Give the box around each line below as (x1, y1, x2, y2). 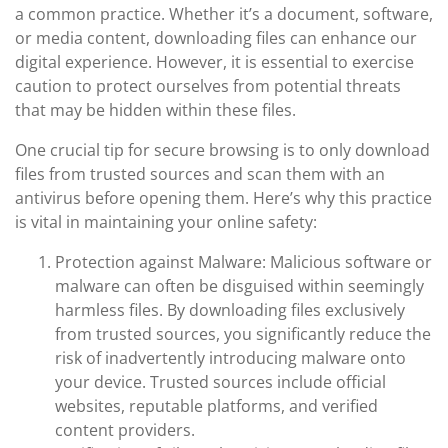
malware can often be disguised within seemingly (55, 275, 424, 297)
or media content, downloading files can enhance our (15, 27, 417, 49)
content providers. (55, 419, 195, 441)
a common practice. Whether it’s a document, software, (15, 3, 433, 25)
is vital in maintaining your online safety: (15, 211, 317, 233)
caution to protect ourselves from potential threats (15, 75, 401, 97)
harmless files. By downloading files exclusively (55, 299, 405, 321)
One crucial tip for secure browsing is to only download (15, 139, 430, 161)
